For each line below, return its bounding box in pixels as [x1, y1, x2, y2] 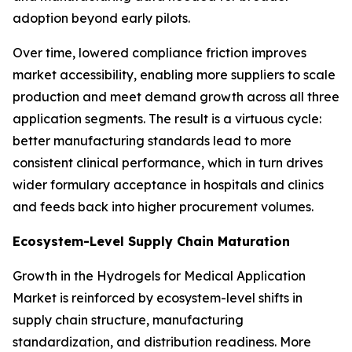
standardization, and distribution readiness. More [13, 333, 311, 350]
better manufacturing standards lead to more [13, 132, 291, 148]
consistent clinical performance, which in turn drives [13, 154, 323, 170]
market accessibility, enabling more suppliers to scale [13, 66, 335, 82]
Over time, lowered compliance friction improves [13, 44, 306, 60]
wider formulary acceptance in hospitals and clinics [13, 176, 324, 192]
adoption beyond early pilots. [13, 9, 190, 26]
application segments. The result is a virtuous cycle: [13, 110, 321, 126]
